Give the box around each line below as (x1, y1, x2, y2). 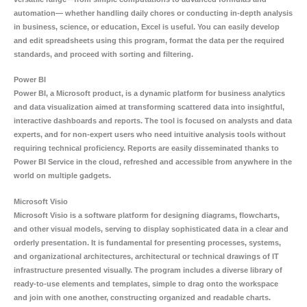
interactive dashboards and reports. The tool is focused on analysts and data (14, 116, 292, 125)
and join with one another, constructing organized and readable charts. (14, 293, 271, 302)
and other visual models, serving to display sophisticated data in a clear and (14, 224, 288, 233)
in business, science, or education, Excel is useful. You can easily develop (14, 22, 280, 31)
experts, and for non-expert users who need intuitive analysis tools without (14, 130, 286, 139)
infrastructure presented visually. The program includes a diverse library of (14, 265, 282, 274)
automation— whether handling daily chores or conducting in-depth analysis (14, 8, 293, 17)
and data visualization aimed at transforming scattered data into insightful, (14, 103, 284, 112)
